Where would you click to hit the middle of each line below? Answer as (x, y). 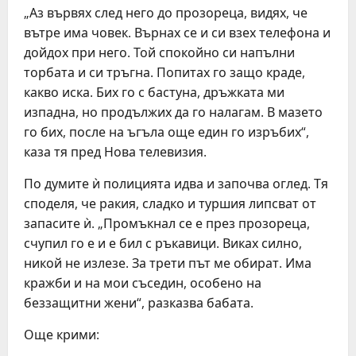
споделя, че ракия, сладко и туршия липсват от (170, 203)
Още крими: (62, 335)
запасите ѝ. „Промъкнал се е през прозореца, (167, 223)
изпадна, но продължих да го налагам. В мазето (173, 112)
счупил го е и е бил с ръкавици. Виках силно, (163, 243)
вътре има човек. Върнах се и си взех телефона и (177, 33)
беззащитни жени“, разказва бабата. (139, 303)
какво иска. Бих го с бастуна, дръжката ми (154, 92)
